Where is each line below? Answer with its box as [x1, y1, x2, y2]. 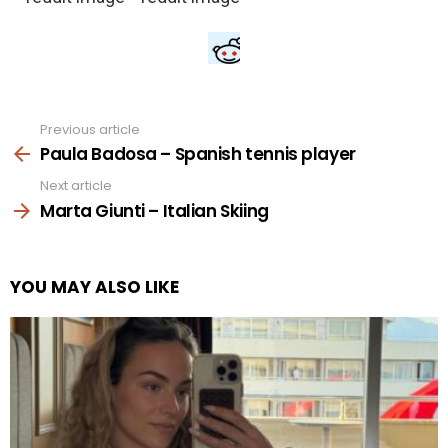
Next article [40, 176, 112, 196]
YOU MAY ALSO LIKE [10, 274, 179, 299]
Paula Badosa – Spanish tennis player [40, 142, 356, 167]
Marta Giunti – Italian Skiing [40, 198, 269, 223]
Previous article [40, 119, 140, 139]
